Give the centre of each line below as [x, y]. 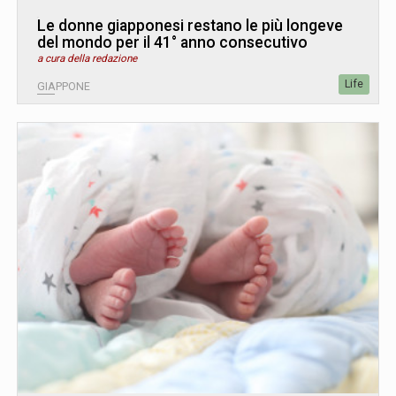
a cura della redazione [87, 58]
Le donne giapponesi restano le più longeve [190, 25]
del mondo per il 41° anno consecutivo [172, 42]
